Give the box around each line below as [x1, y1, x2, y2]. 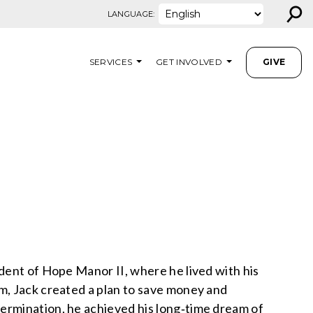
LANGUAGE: [107, 9, 155, 19]
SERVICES [89, 56, 133, 67]
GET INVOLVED [156, 56, 223, 67]
